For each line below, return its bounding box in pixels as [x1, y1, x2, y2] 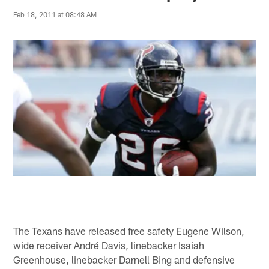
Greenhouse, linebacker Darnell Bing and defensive [13, 253, 235, 265]
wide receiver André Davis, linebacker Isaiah [13, 238, 205, 251]
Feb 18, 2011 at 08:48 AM [13, 10, 97, 19]
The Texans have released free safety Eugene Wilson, [13, 224, 245, 237]
